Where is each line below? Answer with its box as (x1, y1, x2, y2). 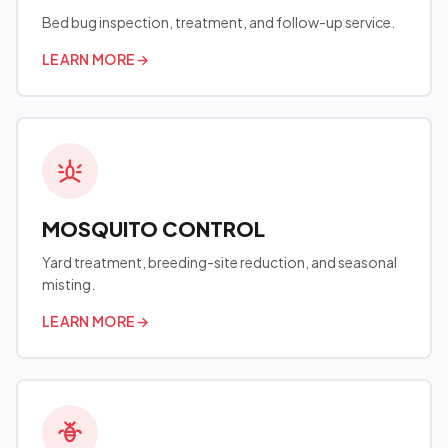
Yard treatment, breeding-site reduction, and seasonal (42, 253, 397, 271)
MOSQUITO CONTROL (42, 216, 265, 241)
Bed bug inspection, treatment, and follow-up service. (42, 13, 395, 31)
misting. (42, 275, 95, 293)
